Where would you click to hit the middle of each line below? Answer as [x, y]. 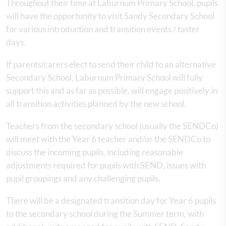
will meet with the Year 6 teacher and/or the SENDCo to [108, 139]
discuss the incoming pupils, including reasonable [95, 152]
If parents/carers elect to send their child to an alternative [111, 64]
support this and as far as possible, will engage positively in [112, 90]
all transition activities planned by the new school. [97, 103]
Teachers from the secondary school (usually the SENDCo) [112, 126]
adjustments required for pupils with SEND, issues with [106, 165]
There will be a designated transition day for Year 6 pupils [111, 200]
